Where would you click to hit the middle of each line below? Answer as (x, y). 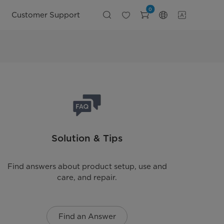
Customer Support (46, 15)
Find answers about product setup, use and (87, 167)
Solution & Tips (87, 138)
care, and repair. (87, 178)
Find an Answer (87, 217)
